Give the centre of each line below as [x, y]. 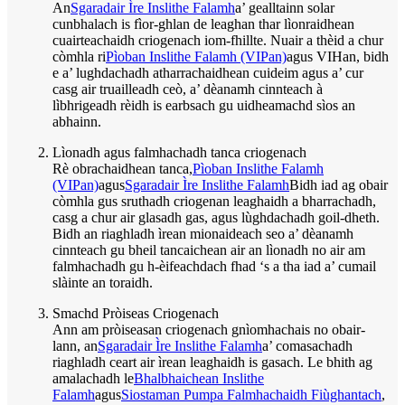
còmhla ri [79, 56]
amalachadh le [93, 378]
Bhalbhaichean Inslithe [199, 378]
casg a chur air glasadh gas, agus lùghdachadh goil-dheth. [216, 217]
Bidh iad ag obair [339, 184]
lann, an [75, 345]
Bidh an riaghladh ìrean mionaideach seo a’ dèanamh [203, 233]
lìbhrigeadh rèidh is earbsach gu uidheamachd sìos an [204, 105]
